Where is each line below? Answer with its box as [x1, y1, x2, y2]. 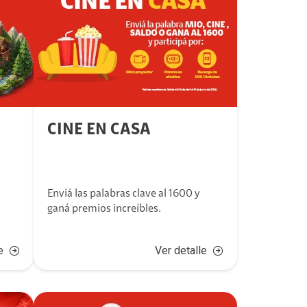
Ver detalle [154, 244, 207, 257]
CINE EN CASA [47, 122, 151, 138]
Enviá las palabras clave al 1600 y [47, 188, 201, 199]
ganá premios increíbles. [47, 204, 162, 214]
